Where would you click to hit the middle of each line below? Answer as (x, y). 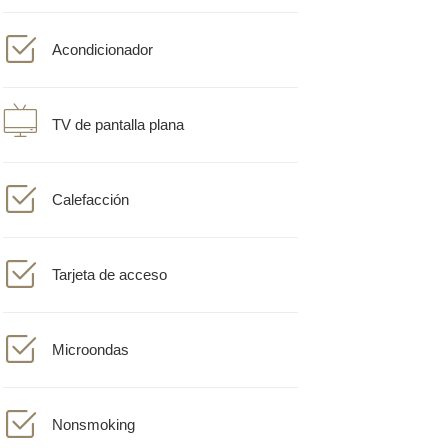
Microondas (90, 335)
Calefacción (90, 185)
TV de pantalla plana (117, 110)
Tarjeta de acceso (109, 260)
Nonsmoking (93, 410)
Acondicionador (102, 35)
